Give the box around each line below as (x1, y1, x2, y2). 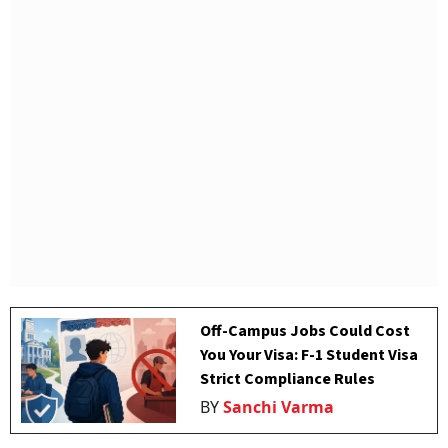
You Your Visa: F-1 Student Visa (200, 344, 419, 366)
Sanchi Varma (223, 396, 335, 418)
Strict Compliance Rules (200, 368, 376, 390)
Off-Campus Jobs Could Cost (200, 320, 411, 342)
